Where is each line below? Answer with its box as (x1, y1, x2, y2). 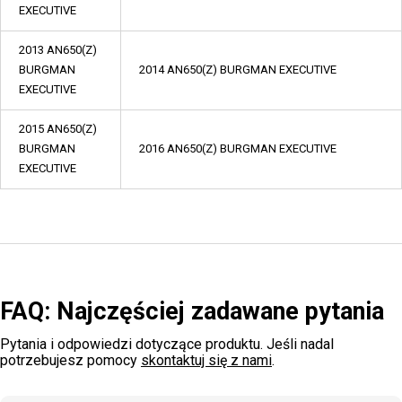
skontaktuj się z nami (141, 352, 272, 369)
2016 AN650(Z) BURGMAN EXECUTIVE (139, 142, 342, 155)
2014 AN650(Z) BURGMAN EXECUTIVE (139, 63, 336, 76)
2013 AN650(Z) (19, 43, 97, 57)
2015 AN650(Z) (19, 122, 97, 135)
